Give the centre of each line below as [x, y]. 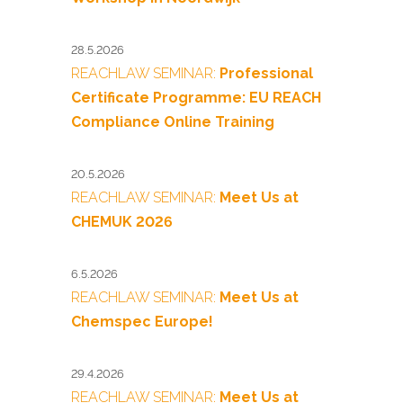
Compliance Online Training [173, 122]
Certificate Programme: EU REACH [196, 98]
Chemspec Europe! [142, 322]
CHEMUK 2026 [122, 222]
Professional [266, 73]
